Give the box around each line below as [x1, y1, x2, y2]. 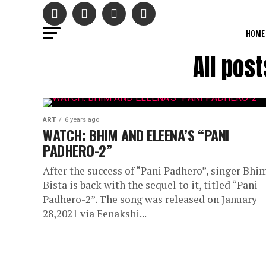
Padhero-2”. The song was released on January [43, 192, 257, 206]
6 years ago [65, 116, 99, 123]
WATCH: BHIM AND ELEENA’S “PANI [43, 124, 229, 145]
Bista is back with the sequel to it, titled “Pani [43, 178, 258, 192]
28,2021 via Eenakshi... [43, 207, 147, 220]
